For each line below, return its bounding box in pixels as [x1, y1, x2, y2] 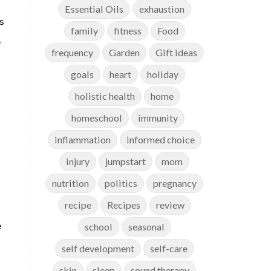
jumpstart [105, 155, 146, 167]
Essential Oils [64, 3, 123, 15]
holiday [146, 68, 178, 80]
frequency [51, 47, 94, 58]
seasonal [128, 221, 165, 232]
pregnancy [153, 177, 197, 189]
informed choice [126, 134, 195, 145]
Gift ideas [155, 47, 198, 58]
